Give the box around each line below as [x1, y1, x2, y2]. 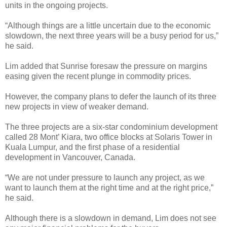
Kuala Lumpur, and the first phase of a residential [5, 143, 180, 152]
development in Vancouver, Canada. [5, 153, 135, 162]
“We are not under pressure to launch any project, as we [5, 173, 205, 182]
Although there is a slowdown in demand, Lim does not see [5, 214, 216, 223]
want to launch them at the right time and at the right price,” [5, 183, 213, 193]
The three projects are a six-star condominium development [5, 123, 217, 132]
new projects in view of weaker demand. [5, 102, 148, 111]
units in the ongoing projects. [5, 1, 108, 10]
